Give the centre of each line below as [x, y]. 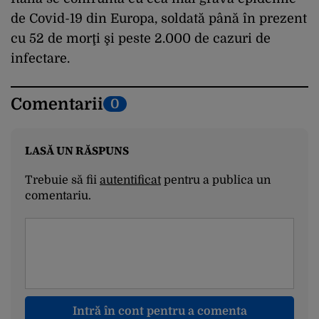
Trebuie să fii [62, 180]
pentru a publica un [216, 180]
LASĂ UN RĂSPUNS [77, 150]
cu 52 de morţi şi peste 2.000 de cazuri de [141, 38]
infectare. [40, 58]
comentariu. [58, 195]
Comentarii [57, 104]
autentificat [130, 180]
